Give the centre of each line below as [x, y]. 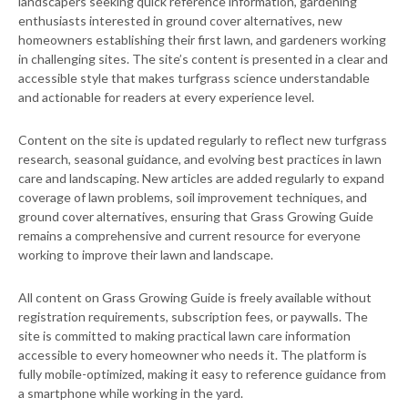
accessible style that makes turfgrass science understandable [194, 78]
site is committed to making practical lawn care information [184, 336]
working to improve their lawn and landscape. [146, 255]
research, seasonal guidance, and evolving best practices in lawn [200, 159]
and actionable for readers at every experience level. [166, 97]
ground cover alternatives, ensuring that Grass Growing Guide [196, 217]
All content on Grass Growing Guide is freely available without [195, 298]
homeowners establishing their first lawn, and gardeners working [202, 40]
